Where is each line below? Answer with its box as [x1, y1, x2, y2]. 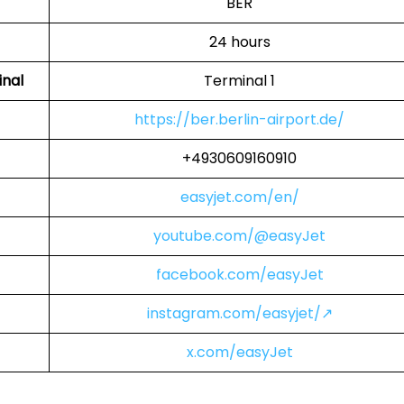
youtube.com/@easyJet [153, 225, 326, 246]
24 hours [208, 32, 271, 52]
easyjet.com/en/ [179, 187, 299, 207]
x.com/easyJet [186, 342, 293, 363]
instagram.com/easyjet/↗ [146, 303, 333, 324]
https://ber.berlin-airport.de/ [134, 109, 344, 130]
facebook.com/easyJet [155, 264, 324, 285]
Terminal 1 [204, 70, 275, 91]
